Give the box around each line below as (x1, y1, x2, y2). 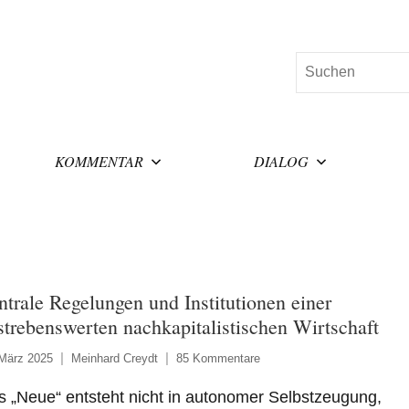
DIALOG (254, 151, 309, 171)
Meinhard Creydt (70, 351, 158, 365)
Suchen (294, 55, 345, 71)
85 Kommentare (175, 351, 260, 365)
